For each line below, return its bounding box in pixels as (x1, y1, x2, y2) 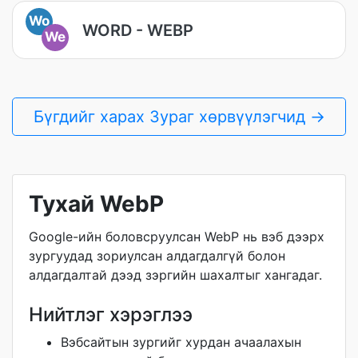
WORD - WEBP (82, 20, 193, 40)
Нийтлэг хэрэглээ (29, 303, 193, 326)
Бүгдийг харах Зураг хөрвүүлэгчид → (33, 107, 325, 126)
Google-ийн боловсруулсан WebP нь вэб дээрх (29, 229, 324, 245)
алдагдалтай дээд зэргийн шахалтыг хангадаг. (29, 267, 322, 283)
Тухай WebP (29, 190, 164, 217)
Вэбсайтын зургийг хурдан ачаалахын (61, 334, 301, 350)
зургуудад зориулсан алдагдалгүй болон (29, 248, 285, 264)
